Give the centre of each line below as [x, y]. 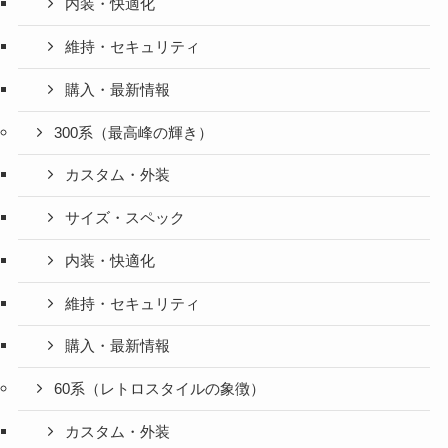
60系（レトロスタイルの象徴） [160, 389]
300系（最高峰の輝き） [134, 132]
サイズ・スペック [125, 218]
